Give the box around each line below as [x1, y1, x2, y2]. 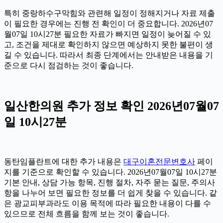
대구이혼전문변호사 [123, 157, 195, 166]
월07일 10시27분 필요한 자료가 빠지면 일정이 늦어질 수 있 [4, 30, 211, 39]
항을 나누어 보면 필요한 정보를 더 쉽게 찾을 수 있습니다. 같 [4, 189, 217, 198]
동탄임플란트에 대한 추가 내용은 [4, 157, 123, 166]
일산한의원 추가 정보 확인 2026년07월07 [4, 100, 219, 113]
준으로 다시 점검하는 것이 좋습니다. [4, 61, 133, 70]
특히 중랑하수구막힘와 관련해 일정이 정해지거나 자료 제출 [4, 9, 215, 18]
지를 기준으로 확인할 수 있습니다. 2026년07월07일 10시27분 [4, 168, 217, 177]
